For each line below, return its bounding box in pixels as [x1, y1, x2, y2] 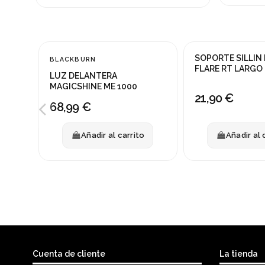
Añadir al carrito [81, 131, 145, 140]
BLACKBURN [50, 55, 96, 63]
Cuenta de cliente [33, 248, 105, 258]
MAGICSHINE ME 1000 [50, 81, 137, 91]
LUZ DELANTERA [50, 70, 117, 80]
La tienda [219, 248, 258, 258]
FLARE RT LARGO [194, 63, 263, 73]
